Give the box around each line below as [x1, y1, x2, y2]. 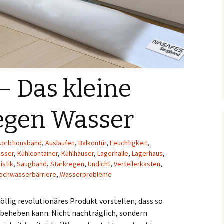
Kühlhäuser [61, 149, 94, 158]
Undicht [88, 159, 110, 168]
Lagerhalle [97, 149, 128, 158]
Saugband [17, 159, 47, 168]
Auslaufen [45, 138, 75, 147]
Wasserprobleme [60, 170, 112, 179]
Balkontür [78, 138, 106, 147]
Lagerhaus [132, 149, 163, 158]
